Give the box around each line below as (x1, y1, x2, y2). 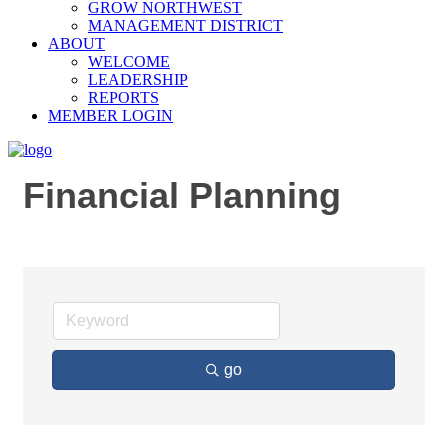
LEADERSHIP (88, 71, 188, 88)
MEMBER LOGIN (48, 107, 173, 124)
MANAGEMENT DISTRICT (88, 17, 283, 34)
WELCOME (88, 53, 170, 70)
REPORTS (88, 89, 159, 106)
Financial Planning (23, 175, 341, 216)
